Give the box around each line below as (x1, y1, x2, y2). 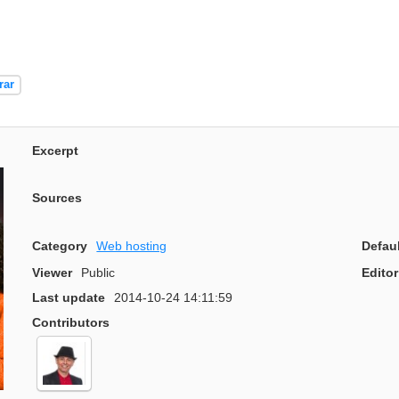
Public (81, 265, 116, 281)
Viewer (32, 265, 72, 281)
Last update (32, 290, 105, 305)
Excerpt (32, 142, 78, 158)
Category (32, 238, 87, 253)
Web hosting (96, 238, 167, 253)
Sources (32, 191, 82, 206)
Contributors (32, 315, 110, 330)
